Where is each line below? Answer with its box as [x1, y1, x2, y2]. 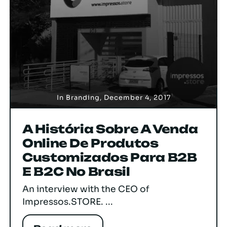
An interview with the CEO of [22, 183, 149, 195]
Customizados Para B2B [22, 150, 197, 165]
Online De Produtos [22, 136, 159, 150]
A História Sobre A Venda [22, 122, 198, 136]
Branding [65, 93, 100, 102]
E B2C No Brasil [22, 164, 130, 179]
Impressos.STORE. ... [22, 196, 113, 207]
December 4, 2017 [103, 93, 171, 102]
